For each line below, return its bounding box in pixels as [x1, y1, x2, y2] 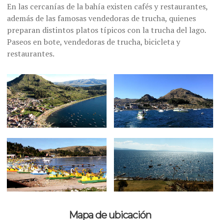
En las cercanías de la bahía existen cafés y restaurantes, [7, 1, 208, 12]
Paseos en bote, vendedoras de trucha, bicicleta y [7, 36, 181, 48]
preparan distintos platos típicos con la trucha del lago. [7, 25, 206, 36]
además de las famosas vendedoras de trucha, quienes [7, 13, 196, 24]
